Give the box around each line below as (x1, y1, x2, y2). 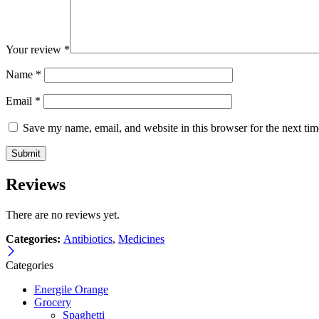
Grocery (34, 296, 71, 308)
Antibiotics (63, 232, 113, 245)
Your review (6, 43, 64, 56)
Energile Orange (34, 283, 108, 296)
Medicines (118, 232, 164, 245)
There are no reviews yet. (6, 208, 120, 221)
